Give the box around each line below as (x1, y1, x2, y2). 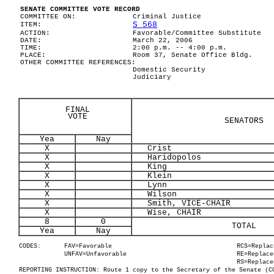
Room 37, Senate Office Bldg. (133, 51, 253, 59)
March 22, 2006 (133, 37, 193, 44)
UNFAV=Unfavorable (64, 251, 127, 257)
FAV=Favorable (64, 243, 112, 250)
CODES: (19, 243, 41, 250)
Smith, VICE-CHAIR (133, 199, 231, 208)
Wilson (133, 190, 177, 199)
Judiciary (133, 73, 171, 81)
